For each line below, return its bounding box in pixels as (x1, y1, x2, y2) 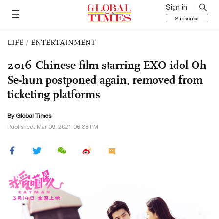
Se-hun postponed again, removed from (7, 72, 203, 87)
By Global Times (7, 112, 51, 119)
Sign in (166, 3, 187, 11)
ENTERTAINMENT (31, 38, 96, 47)
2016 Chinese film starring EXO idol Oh (7, 58, 207, 72)
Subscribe (175, 15, 198, 21)
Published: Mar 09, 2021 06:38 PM (7, 123, 98, 130)
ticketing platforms (7, 87, 100, 102)
